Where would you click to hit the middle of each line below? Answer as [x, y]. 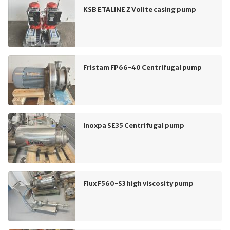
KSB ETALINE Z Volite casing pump [140, 9]
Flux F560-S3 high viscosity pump [138, 184]
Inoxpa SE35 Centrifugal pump [134, 126]
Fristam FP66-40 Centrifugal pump [142, 68]
